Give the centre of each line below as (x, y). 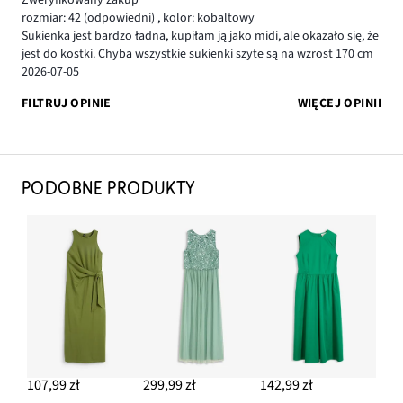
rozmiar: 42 (51, 18)
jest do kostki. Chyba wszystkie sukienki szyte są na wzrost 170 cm (197, 54)
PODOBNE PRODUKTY (109, 188)
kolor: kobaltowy (207, 18)
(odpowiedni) (119, 18)
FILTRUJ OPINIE (67, 103)
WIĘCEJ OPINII (339, 103)
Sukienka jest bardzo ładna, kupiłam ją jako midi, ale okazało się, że (200, 36)
